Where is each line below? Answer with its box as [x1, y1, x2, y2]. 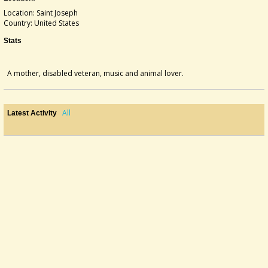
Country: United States [4, 17, 79, 28]
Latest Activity [7, 108, 57, 117]
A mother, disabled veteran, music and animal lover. [7, 68, 184, 78]
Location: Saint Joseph [4, 7, 78, 18]
